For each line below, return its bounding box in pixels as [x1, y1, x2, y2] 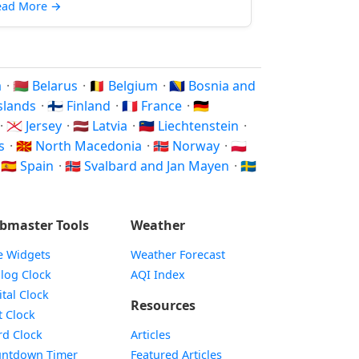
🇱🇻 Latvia [73, 117, 131, 135]
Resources [130, 296, 196, 314]
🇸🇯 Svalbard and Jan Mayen [65, 157, 232, 175]
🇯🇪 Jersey [6, 117, 65, 135]
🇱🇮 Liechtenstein [139, 117, 242, 135]
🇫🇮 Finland [47, 97, 114, 115]
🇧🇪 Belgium [89, 77, 161, 95]
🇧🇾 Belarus [13, 77, 81, 95]
